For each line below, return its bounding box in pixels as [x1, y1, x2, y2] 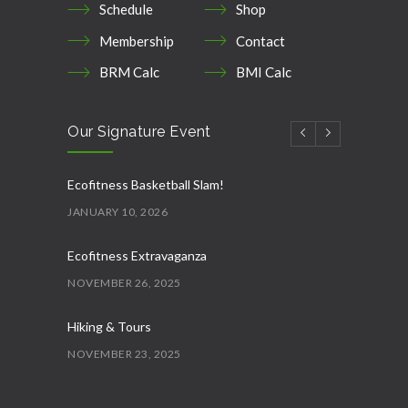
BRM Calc [99, 64, 159, 81]
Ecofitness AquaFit [67, 389, 176, 405]
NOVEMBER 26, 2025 [67, 275, 181, 290]
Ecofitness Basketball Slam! [67, 176, 224, 192]
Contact [236, 32, 285, 49]
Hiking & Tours [67, 318, 151, 334]
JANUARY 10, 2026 [67, 204, 168, 219]
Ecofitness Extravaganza [67, 247, 207, 263]
